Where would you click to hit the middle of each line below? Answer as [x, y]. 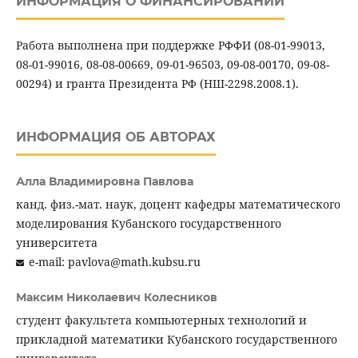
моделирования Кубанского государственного [148, 224]
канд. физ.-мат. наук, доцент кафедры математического [178, 205]
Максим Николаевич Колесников [116, 298]
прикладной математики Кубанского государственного [176, 340]
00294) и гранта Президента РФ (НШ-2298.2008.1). [157, 84]
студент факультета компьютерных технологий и [161, 320]
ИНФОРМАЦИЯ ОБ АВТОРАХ [115, 137]
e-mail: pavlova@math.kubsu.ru [115, 262]
